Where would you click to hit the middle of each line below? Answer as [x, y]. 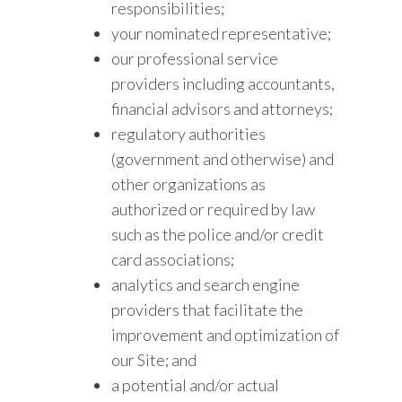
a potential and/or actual [196, 385]
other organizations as [189, 184]
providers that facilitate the [208, 310]
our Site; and [154, 360]
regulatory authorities [189, 134]
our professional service [195, 58]
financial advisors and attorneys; [223, 109]
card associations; [173, 259]
